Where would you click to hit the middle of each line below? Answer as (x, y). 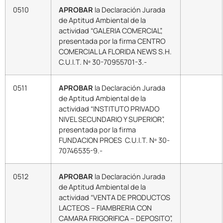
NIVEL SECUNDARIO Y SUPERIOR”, (112, 119)
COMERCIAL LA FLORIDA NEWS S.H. (115, 51)
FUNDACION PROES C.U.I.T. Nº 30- (114, 140)
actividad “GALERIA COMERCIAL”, (111, 30)
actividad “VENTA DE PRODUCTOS (114, 197)
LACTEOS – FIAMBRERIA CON (105, 208)
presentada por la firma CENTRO (112, 41)
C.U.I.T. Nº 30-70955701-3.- (103, 62)
